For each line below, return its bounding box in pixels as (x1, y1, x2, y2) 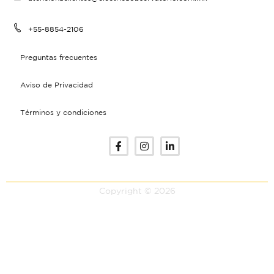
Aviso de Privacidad (20, 80, 93, 89)
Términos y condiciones (20, 108, 106, 116)
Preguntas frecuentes (20, 53, 97, 61)
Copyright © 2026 (98, 185, 176, 196)
